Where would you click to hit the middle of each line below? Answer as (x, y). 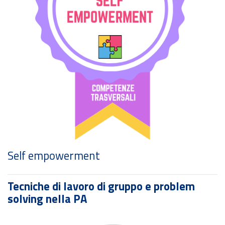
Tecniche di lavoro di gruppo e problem (101, 186)
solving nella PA (47, 199)
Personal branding (52, 156)
